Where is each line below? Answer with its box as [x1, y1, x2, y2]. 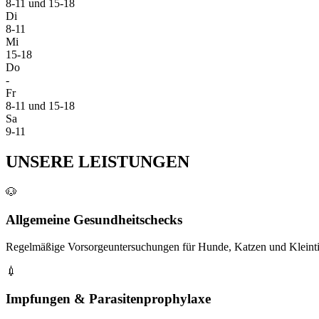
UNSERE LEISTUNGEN [6, 152, 189, 172]
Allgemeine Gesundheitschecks [6, 211, 182, 227]
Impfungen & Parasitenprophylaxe [6, 291, 211, 307]
